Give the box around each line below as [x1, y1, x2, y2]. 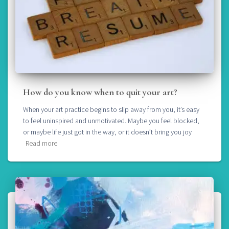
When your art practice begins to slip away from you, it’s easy [23, 104, 199, 114]
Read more [26, 138, 57, 148]
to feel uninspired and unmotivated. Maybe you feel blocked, [23, 116, 199, 125]
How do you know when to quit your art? [23, 86, 177, 98]
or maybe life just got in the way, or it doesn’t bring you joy [23, 127, 192, 136]
